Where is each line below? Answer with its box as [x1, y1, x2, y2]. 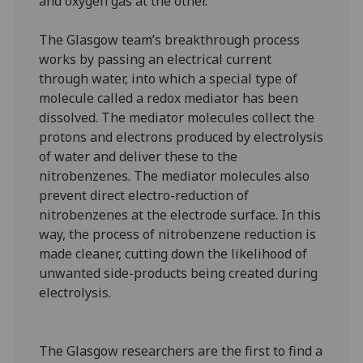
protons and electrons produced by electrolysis [39, 127, 324, 146]
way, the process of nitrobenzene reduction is [39, 224, 317, 243]
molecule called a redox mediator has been [39, 88, 299, 107]
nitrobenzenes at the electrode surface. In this [39, 205, 322, 224]
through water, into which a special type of [39, 69, 298, 88]
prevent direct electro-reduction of [39, 186, 250, 204]
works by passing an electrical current [39, 49, 272, 68]
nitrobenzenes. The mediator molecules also [39, 166, 310, 185]
